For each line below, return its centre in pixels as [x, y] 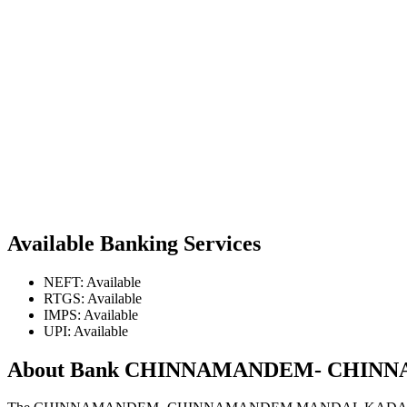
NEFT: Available [92, 282]
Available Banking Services [134, 243]
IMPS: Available [91, 314]
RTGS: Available [93, 298]
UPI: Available [86, 331]
